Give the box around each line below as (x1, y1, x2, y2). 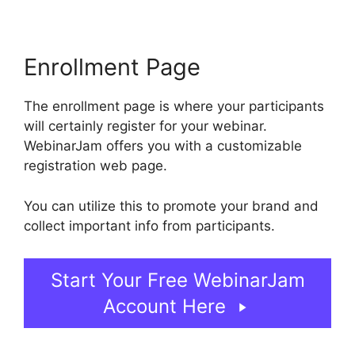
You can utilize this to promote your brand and (24, 197, 319, 214)
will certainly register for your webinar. (24, 118, 267, 135)
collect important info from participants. (24, 217, 275, 234)
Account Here (102, 295, 226, 319)
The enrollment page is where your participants (24, 98, 324, 115)
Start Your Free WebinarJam (50, 269, 305, 292)
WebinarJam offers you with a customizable (24, 138, 302, 155)
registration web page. (24, 158, 167, 174)
